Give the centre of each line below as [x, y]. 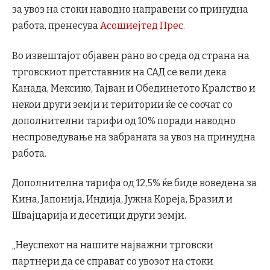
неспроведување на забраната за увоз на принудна [134, 137]
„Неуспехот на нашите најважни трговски [113, 245]
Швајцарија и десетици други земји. [99, 215]
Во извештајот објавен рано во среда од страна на [131, 55]
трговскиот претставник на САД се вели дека [119, 72]
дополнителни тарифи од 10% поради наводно [124, 121]
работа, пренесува [56, 26]
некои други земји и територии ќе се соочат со [122, 104]
